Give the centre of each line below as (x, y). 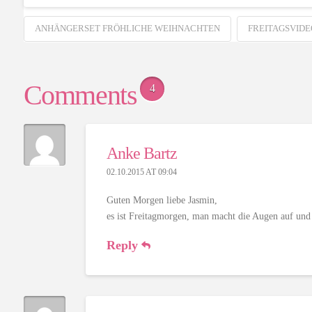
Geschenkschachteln (82, 10)
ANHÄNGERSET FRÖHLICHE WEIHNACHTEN (127, 28)
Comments (80, 95)
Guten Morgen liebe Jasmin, (162, 200)
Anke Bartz (141, 153)
